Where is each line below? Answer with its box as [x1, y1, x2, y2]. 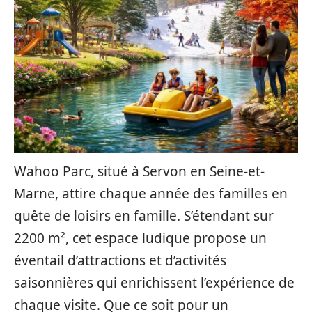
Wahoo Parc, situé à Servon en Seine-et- [14, 162, 265, 180]
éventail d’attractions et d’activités [14, 251, 226, 270]
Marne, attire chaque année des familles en [14, 185, 288, 203]
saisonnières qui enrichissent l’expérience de [14, 274, 295, 292]
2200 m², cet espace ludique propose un [14, 229, 267, 247]
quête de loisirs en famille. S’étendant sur [14, 207, 274, 225]
